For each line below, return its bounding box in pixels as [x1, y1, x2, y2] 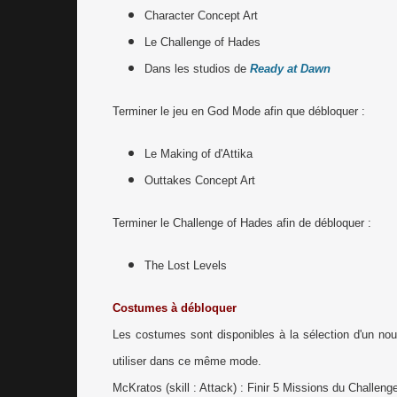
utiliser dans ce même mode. [113, 354, 261, 368]
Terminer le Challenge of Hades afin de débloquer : [113, 216, 371, 230]
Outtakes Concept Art [144, 174, 255, 187]
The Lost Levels [144, 259, 227, 272]
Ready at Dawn [250, 62, 331, 75]
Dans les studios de [144, 62, 250, 75]
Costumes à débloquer [113, 301, 237, 315]
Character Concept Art [144, 9, 258, 22]
